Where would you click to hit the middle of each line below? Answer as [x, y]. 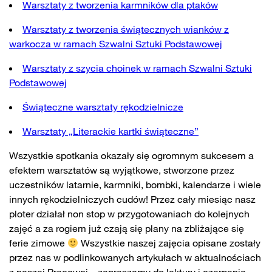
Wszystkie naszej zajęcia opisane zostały [170, 243]
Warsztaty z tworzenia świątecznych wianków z [126, 29]
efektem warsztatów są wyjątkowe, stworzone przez [122, 170]
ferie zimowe [38, 243]
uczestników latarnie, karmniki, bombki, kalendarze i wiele [135, 185]
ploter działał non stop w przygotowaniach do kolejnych [129, 214]
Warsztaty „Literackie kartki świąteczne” [110, 131]
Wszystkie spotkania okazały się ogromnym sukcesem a [131, 155]
